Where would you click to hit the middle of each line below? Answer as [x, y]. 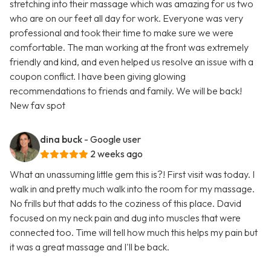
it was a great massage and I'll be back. [90, 247]
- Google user [113, 139]
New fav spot [38, 106]
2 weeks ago [116, 154]
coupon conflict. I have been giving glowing [98, 77]
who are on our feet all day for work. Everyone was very [126, 18]
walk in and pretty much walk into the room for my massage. [132, 189]
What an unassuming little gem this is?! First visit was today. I [132, 175]
